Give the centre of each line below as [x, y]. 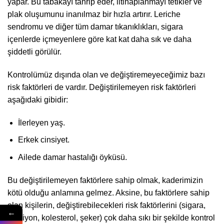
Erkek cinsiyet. [43, 140]
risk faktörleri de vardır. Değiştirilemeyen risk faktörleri [102, 87]
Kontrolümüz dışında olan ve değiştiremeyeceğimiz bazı [106, 74]
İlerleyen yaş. [41, 122]
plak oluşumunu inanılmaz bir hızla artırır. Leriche [94, 14]
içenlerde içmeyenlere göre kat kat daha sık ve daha [99, 39]
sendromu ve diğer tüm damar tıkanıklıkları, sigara [95, 27]
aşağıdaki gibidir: [38, 99]
